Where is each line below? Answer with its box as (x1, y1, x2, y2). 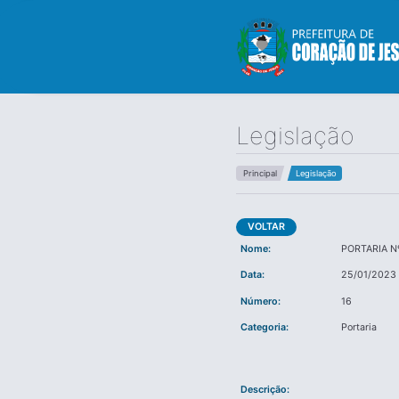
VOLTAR (248, 221, 286, 233)
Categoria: (240, 322, 289, 334)
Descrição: (240, 383, 289, 395)
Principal (242, 168, 277, 179)
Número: (240, 295, 281, 307)
